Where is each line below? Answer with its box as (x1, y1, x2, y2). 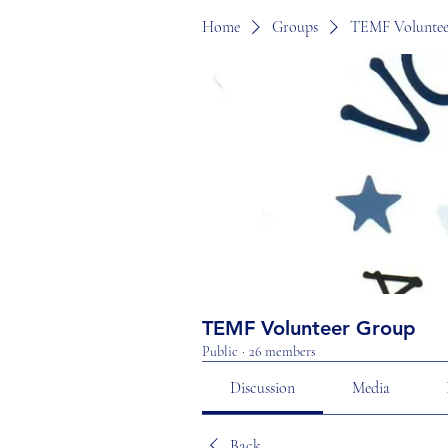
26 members (249, 343, 316, 360)
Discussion (230, 378, 296, 398)
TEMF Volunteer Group (202, 316, 416, 340)
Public (202, 343, 238, 360)
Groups (272, 17, 318, 37)
